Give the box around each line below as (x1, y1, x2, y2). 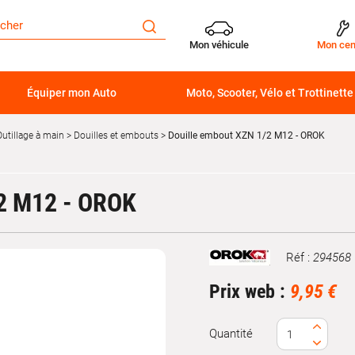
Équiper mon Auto (26, 86, 116, 99)
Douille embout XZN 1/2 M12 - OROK (166, 130, 325, 141)
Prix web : (209, 281, 290, 303)
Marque (208, 257, 248, 272)
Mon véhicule (189, 38, 249, 51)
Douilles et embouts (74, 130, 158, 141)
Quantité (209, 326, 253, 342)
